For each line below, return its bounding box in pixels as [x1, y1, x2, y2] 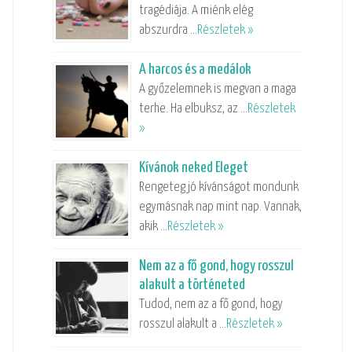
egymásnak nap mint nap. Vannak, [138, 200, 302, 214]
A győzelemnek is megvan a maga [138, 82, 296, 96]
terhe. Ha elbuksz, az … [138, 101, 247, 115]
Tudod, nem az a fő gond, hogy [138, 297, 283, 311]
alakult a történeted [138, 277, 245, 292]
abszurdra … [138, 23, 197, 37]
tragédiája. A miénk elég [138, 3, 253, 17]
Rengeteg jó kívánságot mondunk [138, 180, 299, 194]
